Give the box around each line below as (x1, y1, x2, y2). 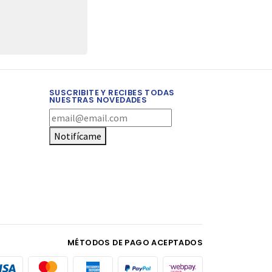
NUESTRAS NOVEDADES (49, 94, 148, 105)
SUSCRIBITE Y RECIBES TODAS (49, 87, 175, 98)
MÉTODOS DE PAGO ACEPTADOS (67, 237, 203, 248)
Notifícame (54, 129, 102, 142)
